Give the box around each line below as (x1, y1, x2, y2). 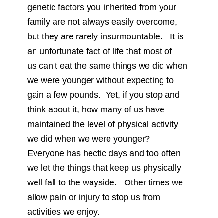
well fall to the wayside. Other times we (27, 178, 183, 188)
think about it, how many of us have (27, 105, 164, 115)
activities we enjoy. (27, 207, 100, 217)
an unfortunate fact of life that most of (27, 46, 172, 56)
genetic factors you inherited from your (27, 2, 176, 13)
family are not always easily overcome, (27, 17, 177, 27)
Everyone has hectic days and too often (27, 148, 181, 159)
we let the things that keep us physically (27, 163, 181, 173)
